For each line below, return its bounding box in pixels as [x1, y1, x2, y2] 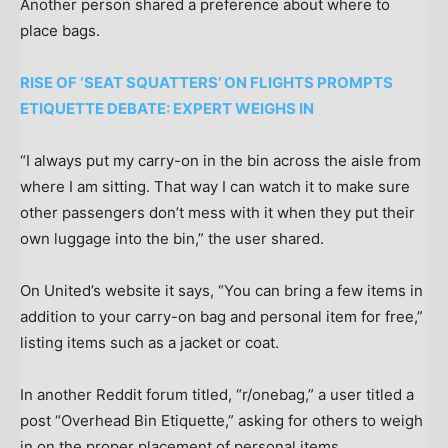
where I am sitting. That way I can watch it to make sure [20, 177, 410, 197]
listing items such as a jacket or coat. [20, 333, 283, 353]
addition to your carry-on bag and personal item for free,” [20, 307, 423, 327]
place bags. [20, 21, 100, 41]
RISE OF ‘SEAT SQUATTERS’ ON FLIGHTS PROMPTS [20, 73, 393, 93]
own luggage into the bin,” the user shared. [20, 229, 324, 249]
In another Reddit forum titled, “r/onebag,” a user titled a [20, 385, 414, 405]
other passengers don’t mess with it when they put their [20, 203, 415, 223]
